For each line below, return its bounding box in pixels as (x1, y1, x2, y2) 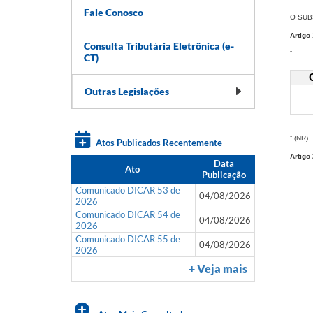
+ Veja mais (189, 262, 247, 275)
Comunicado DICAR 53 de (75, 184, 180, 196)
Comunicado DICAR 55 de (75, 233, 180, 245)
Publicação (202, 168, 246, 180)
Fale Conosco (84, 6, 143, 18)
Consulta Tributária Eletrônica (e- (84, 39, 234, 52)
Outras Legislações (85, 85, 169, 97)
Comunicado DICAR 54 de (75, 208, 180, 220)
